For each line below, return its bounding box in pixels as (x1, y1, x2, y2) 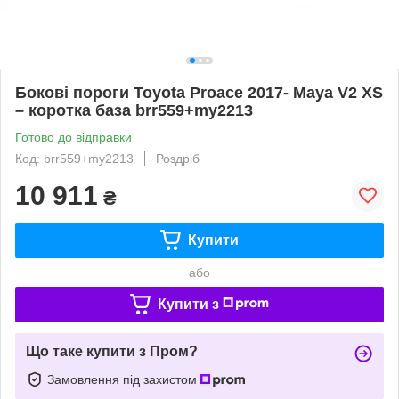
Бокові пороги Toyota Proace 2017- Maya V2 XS (15, 83, 383, 102)
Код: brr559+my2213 (15, 151, 134, 166)
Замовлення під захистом (47, 371, 200, 387)
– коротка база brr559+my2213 (15, 101, 253, 119)
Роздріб (156, 151, 199, 166)
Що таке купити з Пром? (26, 343, 198, 359)
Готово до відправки (15, 129, 132, 144)
